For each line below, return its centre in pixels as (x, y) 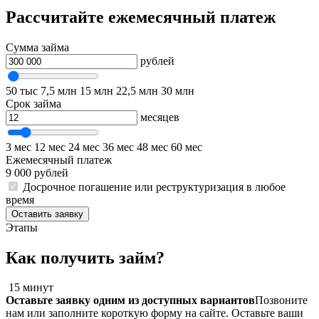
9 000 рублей (37, 172)
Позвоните (281, 300)
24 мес (84, 147)
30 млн (178, 90)
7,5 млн (59, 90)
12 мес (50, 147)
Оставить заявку (47, 214)
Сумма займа (37, 47)
